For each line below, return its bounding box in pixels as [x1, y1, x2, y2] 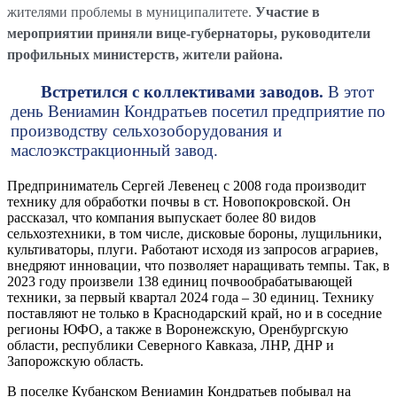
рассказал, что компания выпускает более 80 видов [7, 210, 316, 225]
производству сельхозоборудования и [10, 121, 282, 140]
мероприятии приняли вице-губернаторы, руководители [7, 26, 370, 42]
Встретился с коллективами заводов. [40, 82, 323, 101]
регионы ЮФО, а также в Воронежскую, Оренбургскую [7, 322, 348, 337]
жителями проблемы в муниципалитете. [7, 4, 255, 20]
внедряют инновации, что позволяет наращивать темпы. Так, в [7, 258, 390, 273]
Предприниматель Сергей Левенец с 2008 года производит [7, 178, 366, 193]
